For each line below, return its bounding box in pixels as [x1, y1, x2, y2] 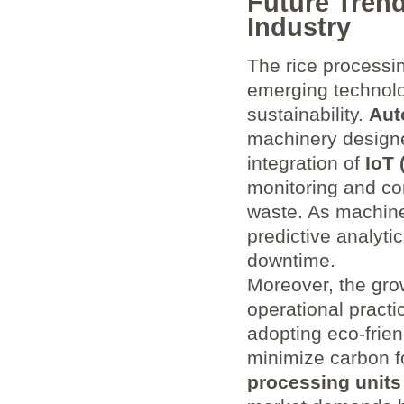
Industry [246, 12, 351, 41]
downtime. [246, 249, 335, 271]
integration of [246, 151, 365, 173]
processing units [246, 371, 401, 392]
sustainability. [246, 103, 369, 124]
